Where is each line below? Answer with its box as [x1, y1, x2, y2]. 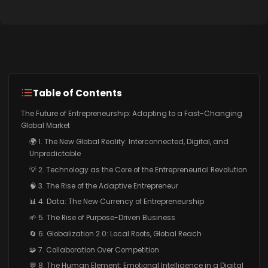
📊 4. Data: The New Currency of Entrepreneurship [29, 197, 204, 207]
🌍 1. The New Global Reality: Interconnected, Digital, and [29, 136, 229, 147]
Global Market [20, 121, 70, 131]
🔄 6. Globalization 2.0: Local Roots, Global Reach [29, 229, 202, 239]
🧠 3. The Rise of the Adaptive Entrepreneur [29, 181, 178, 191]
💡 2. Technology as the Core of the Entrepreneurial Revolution [29, 165, 247, 175]
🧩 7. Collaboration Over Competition [29, 245, 159, 255]
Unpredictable [29, 148, 81, 159]
